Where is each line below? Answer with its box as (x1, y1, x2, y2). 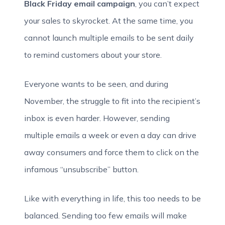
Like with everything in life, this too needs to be (24, 193, 201, 203)
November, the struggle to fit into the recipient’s (24, 96, 200, 106)
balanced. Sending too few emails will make (24, 210, 187, 220)
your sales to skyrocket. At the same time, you (24, 16, 193, 26)
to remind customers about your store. (24, 50, 162, 60)
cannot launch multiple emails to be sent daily (24, 33, 194, 43)
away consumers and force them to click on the (24, 147, 199, 157)
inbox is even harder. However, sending (24, 113, 170, 123)
